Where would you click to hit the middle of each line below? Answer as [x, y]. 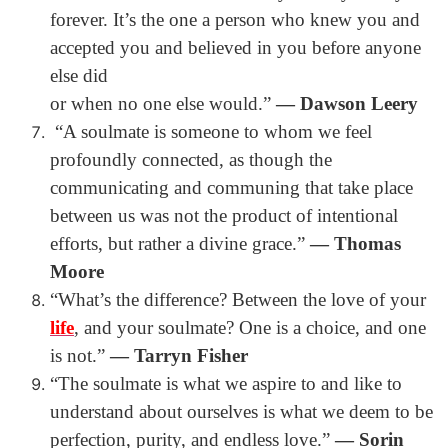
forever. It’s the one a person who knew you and [235, 19]
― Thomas [355, 243]
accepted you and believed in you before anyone [235, 47]
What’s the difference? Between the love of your [242, 299]
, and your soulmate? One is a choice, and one [250, 327]
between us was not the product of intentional [224, 215]
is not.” [80, 355]
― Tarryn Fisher [179, 355]
